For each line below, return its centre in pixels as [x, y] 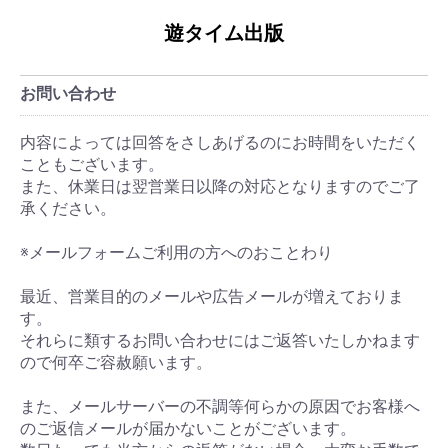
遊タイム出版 [224, 33]
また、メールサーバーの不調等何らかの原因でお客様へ [220, 406]
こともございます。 [92, 164]
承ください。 [68, 208]
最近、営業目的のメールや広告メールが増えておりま [212, 296]
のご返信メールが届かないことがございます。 [188, 428]
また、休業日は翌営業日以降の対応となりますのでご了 [220, 186]
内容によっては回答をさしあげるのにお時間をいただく [220, 142]
